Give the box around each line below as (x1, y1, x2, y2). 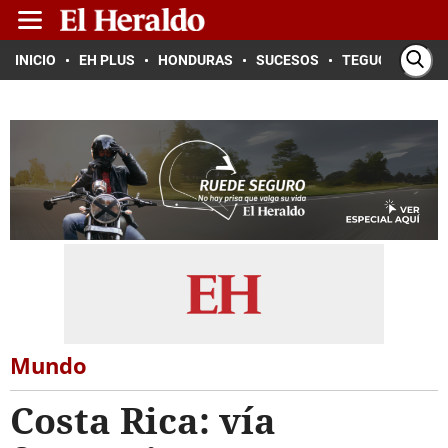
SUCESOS (256, 52, 319, 68)
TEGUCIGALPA (342, 52, 435, 68)
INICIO (15, 52, 56, 68)
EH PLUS (79, 52, 135, 68)
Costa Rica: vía (10, 396, 276, 445)
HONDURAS (158, 52, 233, 68)
